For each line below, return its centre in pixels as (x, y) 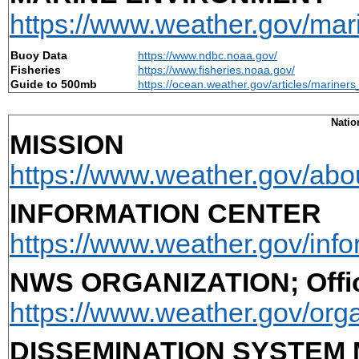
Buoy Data (39, 56)
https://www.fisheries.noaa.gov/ (216, 70)
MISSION (67, 144)
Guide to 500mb (54, 85)
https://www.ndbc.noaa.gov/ (208, 56)
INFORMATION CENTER (165, 213)
